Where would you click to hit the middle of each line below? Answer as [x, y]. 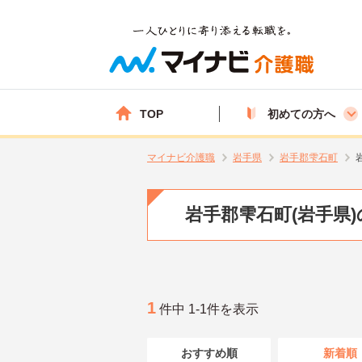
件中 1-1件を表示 [207, 309]
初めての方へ [301, 114]
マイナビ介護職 [181, 158]
